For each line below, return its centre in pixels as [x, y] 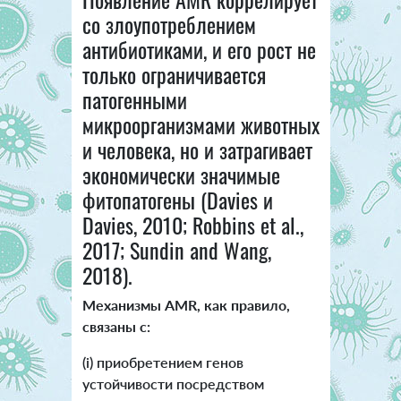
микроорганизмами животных [200, 125]
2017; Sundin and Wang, [176, 250]
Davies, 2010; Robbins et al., [192, 225]
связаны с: [116, 327]
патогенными [134, 100]
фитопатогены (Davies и [177, 200]
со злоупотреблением [169, 25]
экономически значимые [181, 175]
